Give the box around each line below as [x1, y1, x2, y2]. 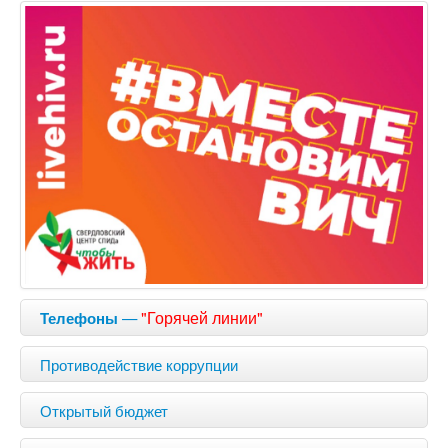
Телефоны [40, 306, 118, 329]
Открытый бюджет [40, 398, 168, 421]
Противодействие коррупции [40, 352, 238, 375]
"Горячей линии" [141, 305, 263, 329]
